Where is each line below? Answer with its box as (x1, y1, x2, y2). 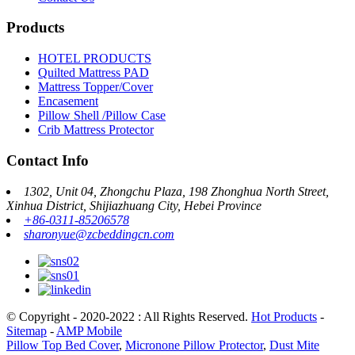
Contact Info (6, 151, 89, 169)
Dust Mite (269, 338, 319, 352)
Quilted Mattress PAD (38, 66, 149, 80)
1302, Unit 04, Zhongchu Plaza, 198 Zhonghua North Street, (24, 184, 329, 198)
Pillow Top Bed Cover (6, 338, 119, 352)
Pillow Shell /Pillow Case (38, 109, 166, 123)
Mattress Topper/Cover (38, 80, 153, 94)
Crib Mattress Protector (38, 123, 154, 137)
